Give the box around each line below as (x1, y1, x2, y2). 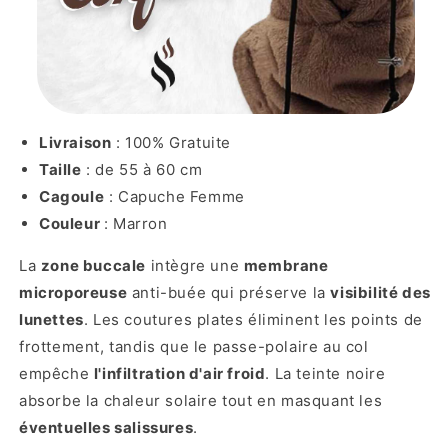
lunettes (19, 310, 84, 330)
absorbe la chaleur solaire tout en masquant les (19, 391, 383, 411)
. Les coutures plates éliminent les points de (83, 310, 423, 330)
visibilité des (330, 283, 431, 303)
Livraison (39, 133, 112, 153)
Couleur (39, 214, 104, 234)
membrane (243, 256, 329, 276)
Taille (39, 160, 82, 180)
